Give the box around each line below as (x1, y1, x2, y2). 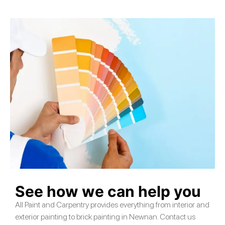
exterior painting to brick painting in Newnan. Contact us (15, 211, 195, 221)
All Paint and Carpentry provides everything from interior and (15, 199, 209, 209)
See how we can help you (15, 182, 201, 200)
